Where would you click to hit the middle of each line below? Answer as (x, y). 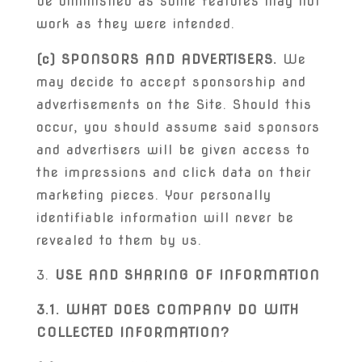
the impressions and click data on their (173, 173)
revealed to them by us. (119, 240)
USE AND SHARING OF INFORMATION (187, 275)
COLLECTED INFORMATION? (133, 333)
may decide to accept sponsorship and (171, 82)
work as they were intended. (135, 24)
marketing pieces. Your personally (154, 195)
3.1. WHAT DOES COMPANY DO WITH (167, 310)
